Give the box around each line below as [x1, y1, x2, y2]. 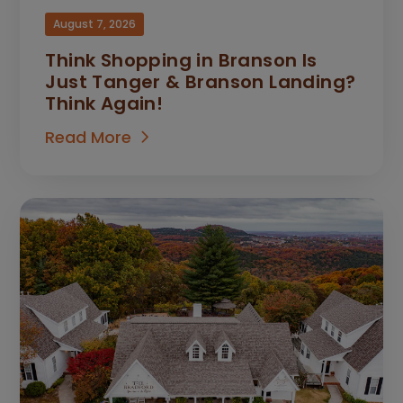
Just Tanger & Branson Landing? [45, 69, 356, 95]
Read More [45, 126, 132, 149]
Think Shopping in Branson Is [45, 48, 318, 74]
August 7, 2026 [53, 16, 137, 32]
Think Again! [45, 91, 164, 117]
